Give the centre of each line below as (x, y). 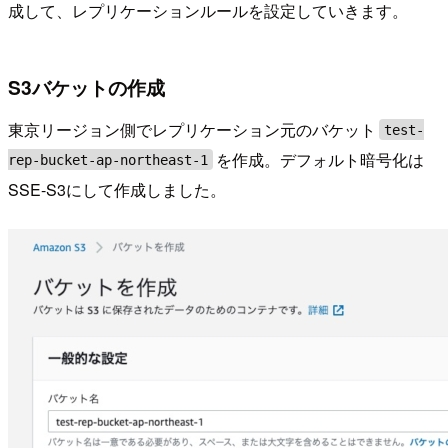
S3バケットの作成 (86, 87)
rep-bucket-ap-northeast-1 (108, 159)
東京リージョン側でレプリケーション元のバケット (192, 129)
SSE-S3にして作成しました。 (117, 189)
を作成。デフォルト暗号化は (320, 159)
